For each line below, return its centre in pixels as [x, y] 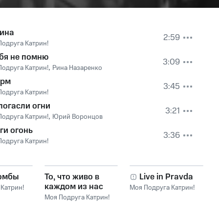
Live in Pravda [166, 177]
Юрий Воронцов [77, 117]
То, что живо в [72, 177]
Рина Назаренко [77, 68]
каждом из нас [74, 187]
